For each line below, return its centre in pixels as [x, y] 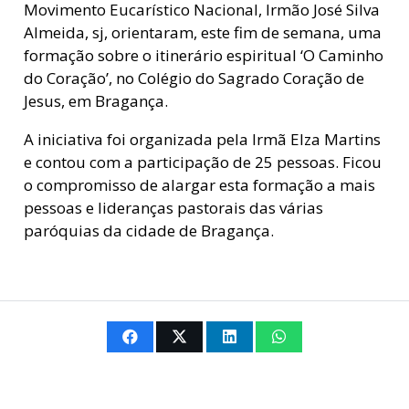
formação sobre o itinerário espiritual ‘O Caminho [203, 56]
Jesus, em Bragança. [95, 101]
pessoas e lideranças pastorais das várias [173, 208]
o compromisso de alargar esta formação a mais [199, 185]
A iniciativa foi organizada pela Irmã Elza [173, 140]
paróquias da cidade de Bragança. [148, 231]
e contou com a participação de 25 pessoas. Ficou [202, 163]
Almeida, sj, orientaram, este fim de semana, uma [202, 33]
